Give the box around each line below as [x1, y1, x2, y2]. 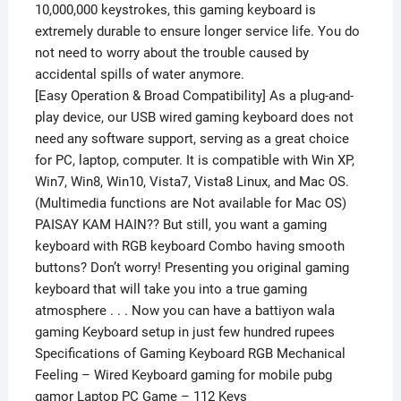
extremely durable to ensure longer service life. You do [34, 23, 360, 40]
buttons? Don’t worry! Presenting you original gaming [34, 260, 349, 277]
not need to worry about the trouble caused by [34, 45, 309, 62]
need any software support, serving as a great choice [34, 131, 349, 148]
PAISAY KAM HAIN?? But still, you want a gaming [34, 217, 327, 234]
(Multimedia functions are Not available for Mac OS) [34, 195, 346, 212]
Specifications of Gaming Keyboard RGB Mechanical [34, 346, 346, 363]
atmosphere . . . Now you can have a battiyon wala [34, 303, 335, 320]
